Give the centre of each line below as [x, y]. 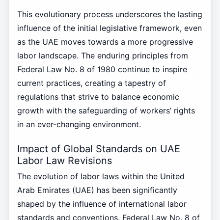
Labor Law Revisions [64, 160]
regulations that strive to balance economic [98, 96]
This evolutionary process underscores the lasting [110, 14]
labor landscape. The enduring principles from [102, 55]
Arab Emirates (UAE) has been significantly [97, 190]
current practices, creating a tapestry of [91, 83]
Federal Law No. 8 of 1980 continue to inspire [102, 69]
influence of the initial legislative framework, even [109, 28]
